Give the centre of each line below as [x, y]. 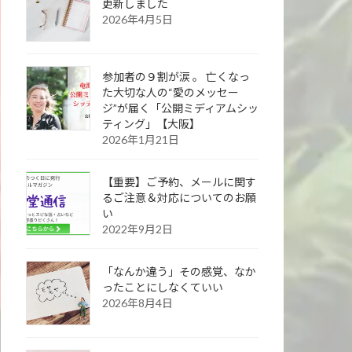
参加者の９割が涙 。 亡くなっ [176, 77]
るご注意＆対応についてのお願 [179, 198]
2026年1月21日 [141, 140]
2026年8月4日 [137, 303]
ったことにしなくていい [163, 288]
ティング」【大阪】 [151, 124]
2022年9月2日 [137, 229]
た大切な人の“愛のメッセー [170, 93]
